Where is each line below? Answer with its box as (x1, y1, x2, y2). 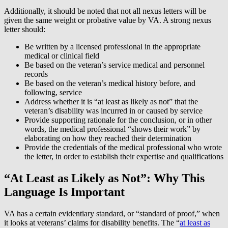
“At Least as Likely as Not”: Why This (4, 171, 205, 185)
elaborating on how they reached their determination (24, 134, 191, 143)
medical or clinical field (24, 51, 99, 61)
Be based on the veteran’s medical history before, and (24, 79, 195, 88)
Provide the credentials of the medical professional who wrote (24, 143, 222, 152)
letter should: (4, 25, 45, 34)
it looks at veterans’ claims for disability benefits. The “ (4, 218, 180, 227)
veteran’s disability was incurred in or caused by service (24, 106, 203, 116)
